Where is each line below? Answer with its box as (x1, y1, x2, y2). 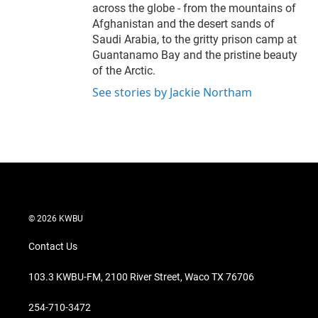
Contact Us (28, 241, 77, 253)
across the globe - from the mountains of (92, 1, 296, 16)
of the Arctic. (92, 64, 155, 78)
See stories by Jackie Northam (92, 84, 252, 101)
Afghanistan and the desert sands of (92, 17, 275, 31)
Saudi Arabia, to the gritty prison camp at (92, 33, 297, 47)
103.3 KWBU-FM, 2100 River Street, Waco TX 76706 (28, 271, 254, 283)
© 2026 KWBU (28, 214, 83, 224)
